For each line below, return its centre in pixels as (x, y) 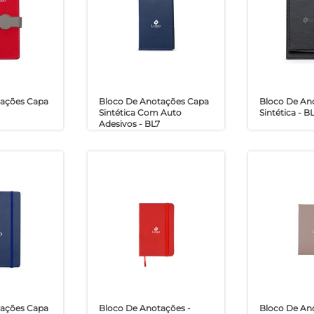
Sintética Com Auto (140, 113)
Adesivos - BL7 (129, 124)
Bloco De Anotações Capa (153, 102)
